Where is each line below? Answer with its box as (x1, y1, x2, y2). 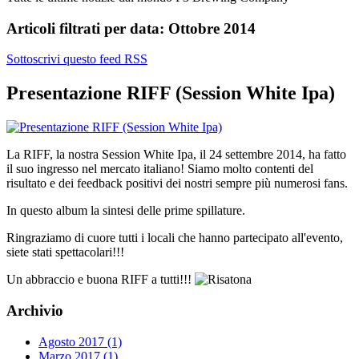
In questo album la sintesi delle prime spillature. (6, 204, 245, 218)
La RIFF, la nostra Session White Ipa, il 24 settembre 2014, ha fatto (6, 147, 346, 162)
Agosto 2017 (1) (38, 334, 122, 349)
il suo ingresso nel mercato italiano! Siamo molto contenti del (6, 162, 313, 176)
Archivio (6, 301, 63, 319)
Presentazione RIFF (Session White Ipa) (6, 83, 335, 104)
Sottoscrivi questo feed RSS (6, 52, 147, 67)
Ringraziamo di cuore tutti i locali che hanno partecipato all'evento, (6, 231, 343, 245)
